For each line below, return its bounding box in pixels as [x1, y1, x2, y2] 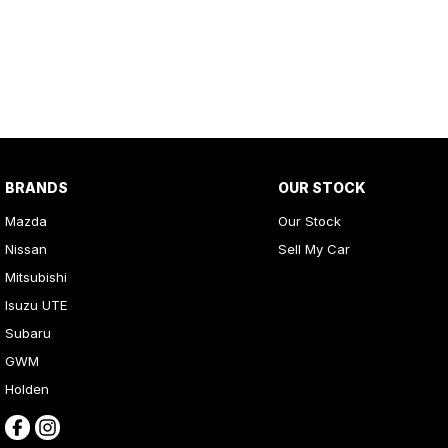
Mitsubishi [5, 269, 67, 285]
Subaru [5, 325, 51, 341]
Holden [5, 381, 49, 397]
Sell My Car [277, 241, 350, 257]
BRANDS [5, 179, 68, 196]
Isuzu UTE [5, 297, 67, 313]
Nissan [5, 241, 47, 257]
